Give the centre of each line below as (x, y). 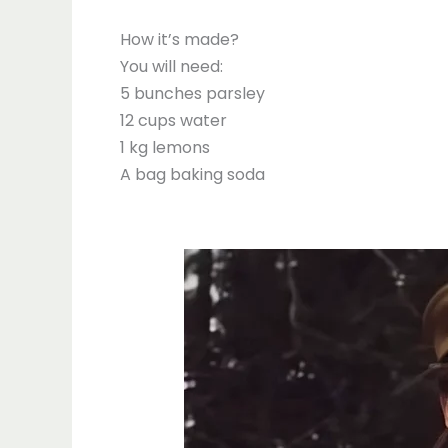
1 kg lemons (165, 147)
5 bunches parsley (192, 93)
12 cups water (173, 120)
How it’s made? (179, 39)
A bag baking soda (192, 174)
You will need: (171, 66)
